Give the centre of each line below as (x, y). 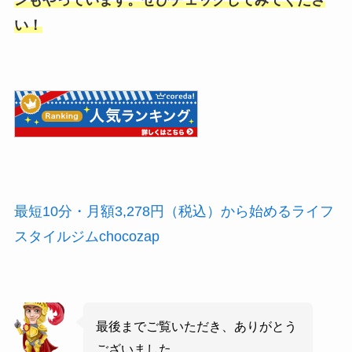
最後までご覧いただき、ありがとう (197, 326)
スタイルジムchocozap (86, 237)
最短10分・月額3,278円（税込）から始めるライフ (174, 212)
